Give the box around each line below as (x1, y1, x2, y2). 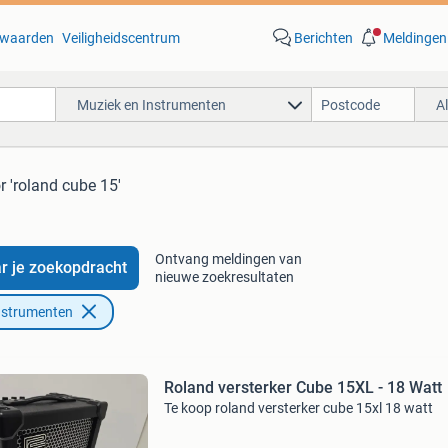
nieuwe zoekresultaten (154, 269, 294, 285)
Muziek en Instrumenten (76, 96, 226, 113)
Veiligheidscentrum (61, 30, 180, 46)
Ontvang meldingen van (154, 251, 302, 267)
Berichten (293, 30, 353, 46)
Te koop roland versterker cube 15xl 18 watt (163, 400, 433, 416)
